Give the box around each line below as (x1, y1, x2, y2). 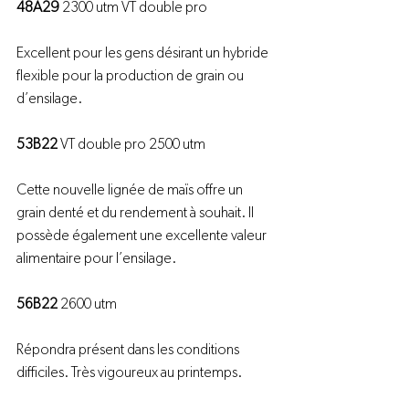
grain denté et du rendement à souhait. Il (16, 205, 257, 220)
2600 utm (58, 297, 117, 311)
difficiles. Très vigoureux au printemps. (16, 365, 242, 380)
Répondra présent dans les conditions (16, 342, 242, 357)
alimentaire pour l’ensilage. (16, 251, 176, 266)
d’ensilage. (16, 91, 82, 106)
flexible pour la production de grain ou (16, 68, 246, 83)
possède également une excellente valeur (16, 228, 269, 243)
